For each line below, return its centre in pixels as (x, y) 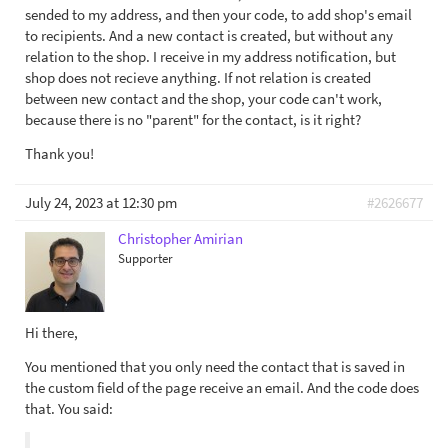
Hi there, (51, 333)
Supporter (145, 258)
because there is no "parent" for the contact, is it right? (193, 120)
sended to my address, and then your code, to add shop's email (218, 15)
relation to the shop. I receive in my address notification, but (210, 57)
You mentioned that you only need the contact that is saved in (215, 367)
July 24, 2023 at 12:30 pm (101, 203)
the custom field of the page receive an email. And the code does (222, 388)
